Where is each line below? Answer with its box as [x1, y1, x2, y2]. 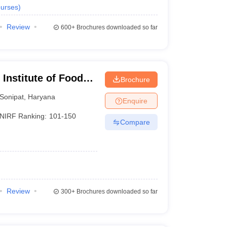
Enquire [122, 96, 147, 105]
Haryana [28, 92, 56, 101]
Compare [120, 118, 150, 126]
